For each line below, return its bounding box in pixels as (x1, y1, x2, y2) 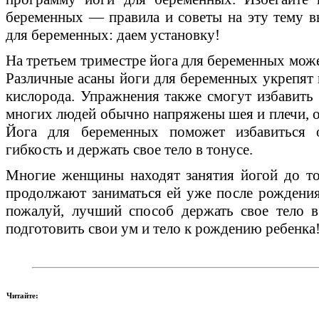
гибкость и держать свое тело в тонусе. (6, 140, 253, 158)
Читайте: (6, 291, 38, 300)
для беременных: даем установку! (6, 26, 220, 43)
